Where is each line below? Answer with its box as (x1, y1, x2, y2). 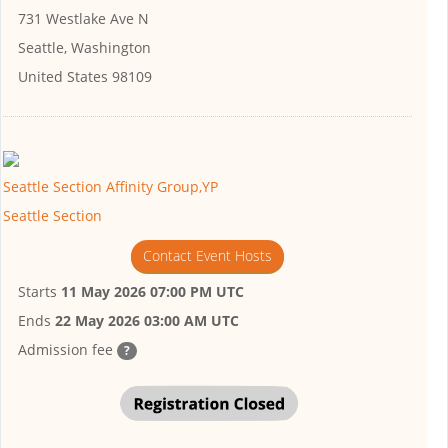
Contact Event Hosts (142, 245, 272, 265)
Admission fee (18, 339, 117, 359)
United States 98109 (18, 67, 152, 87)
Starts (18, 281, 61, 301)
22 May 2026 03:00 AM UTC (55, 310, 239, 330)
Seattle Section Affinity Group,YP (3, 176, 218, 196)
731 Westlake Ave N (18, 9, 149, 29)
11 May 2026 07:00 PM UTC (61, 281, 244, 301)
